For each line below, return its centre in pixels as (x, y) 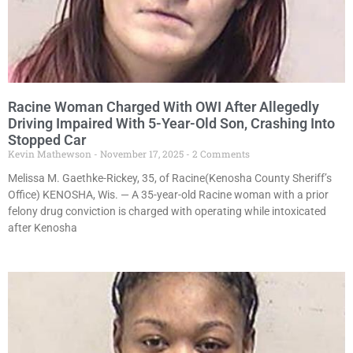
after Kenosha (43, 228)
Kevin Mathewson (51, 154)
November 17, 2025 (142, 154)
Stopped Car (47, 140)
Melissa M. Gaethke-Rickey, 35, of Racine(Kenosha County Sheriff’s (170, 178)
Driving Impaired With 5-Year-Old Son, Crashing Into (171, 124)
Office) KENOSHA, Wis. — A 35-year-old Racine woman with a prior (168, 195)
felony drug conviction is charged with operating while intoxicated (167, 212)
